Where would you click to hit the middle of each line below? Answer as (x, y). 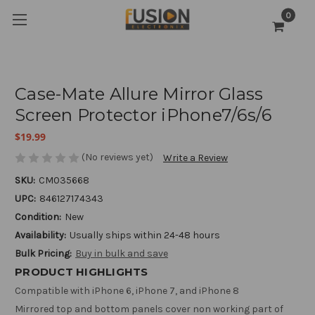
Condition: (38, 217)
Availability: (40, 236)
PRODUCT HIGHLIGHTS (82, 272)
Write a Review (195, 158)
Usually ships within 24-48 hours (145, 236)
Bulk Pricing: (43, 254)
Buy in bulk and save (122, 254)
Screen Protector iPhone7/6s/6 (143, 115)
